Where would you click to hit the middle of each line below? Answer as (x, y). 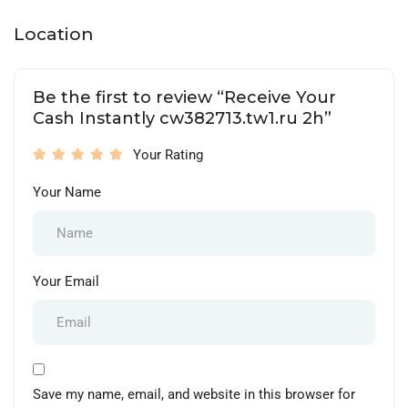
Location (54, 34)
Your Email (66, 281)
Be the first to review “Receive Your (184, 97)
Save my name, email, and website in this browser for (194, 394)
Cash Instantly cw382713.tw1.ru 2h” (182, 118)
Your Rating (168, 154)
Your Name (67, 192)
